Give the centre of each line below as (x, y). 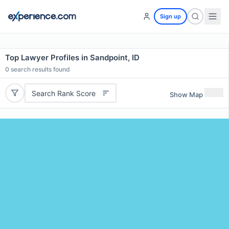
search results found (40, 69)
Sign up (170, 16)
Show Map (186, 94)
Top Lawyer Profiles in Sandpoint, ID (72, 58)
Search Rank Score (63, 93)
